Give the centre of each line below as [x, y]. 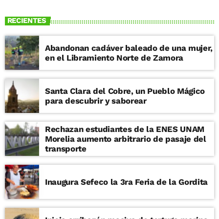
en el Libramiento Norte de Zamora [114, 57]
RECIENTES [27, 21]
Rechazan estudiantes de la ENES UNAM [125, 129]
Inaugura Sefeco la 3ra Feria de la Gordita [126, 182]
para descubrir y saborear [96, 100]
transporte [66, 148]
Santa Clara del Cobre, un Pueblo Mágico [125, 91]
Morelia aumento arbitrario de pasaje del [61, 139]
